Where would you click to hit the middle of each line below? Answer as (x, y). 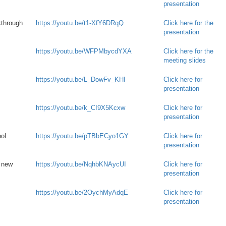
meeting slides (185, 60)
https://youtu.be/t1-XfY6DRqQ (80, 23)
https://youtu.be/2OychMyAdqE (82, 192)
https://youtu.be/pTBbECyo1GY (82, 136)
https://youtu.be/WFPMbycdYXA (84, 51)
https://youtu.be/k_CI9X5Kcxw (80, 108)
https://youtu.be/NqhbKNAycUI (81, 164)
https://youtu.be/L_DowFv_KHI (81, 79)
